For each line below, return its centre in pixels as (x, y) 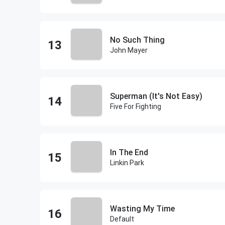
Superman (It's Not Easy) (156, 96)
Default (122, 219)
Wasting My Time (142, 209)
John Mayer (129, 50)
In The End (129, 152)
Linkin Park (127, 163)
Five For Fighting (135, 106)
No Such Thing (137, 40)
